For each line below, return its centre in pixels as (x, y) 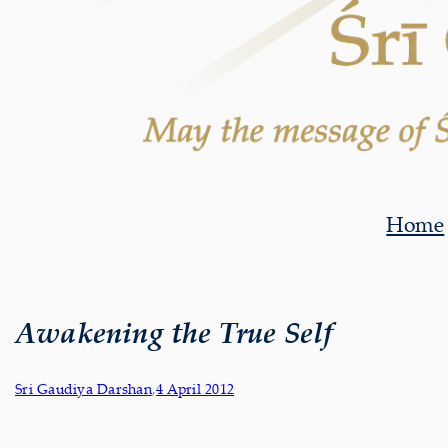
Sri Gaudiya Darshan (83, 389)
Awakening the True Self (174, 331)
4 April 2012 (195, 389)
